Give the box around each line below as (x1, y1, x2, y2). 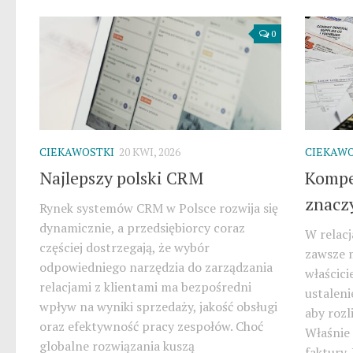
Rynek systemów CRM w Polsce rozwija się (39, 199, 278, 217)
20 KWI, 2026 (119, 144, 180, 160)
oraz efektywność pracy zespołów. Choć (39, 318, 263, 336)
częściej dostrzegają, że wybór (39, 239, 210, 257)
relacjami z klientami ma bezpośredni (39, 278, 251, 296)
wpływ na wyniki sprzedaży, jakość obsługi (39, 298, 277, 316)
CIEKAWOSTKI (39, 144, 114, 160)
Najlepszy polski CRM (39, 166, 203, 190)
